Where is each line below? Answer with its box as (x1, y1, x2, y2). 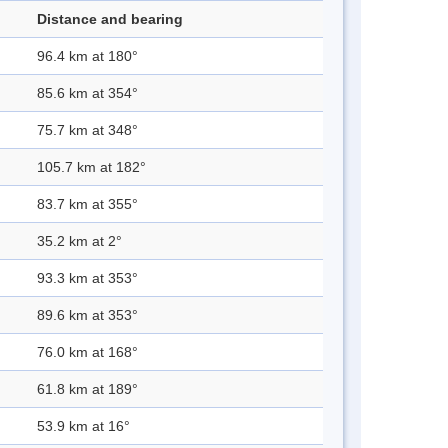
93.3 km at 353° (37, 270, 138, 287)
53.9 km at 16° (37, 418, 130, 435)
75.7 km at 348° (37, 122, 138, 139)
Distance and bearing (37, 11, 183, 28)
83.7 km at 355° (37, 196, 138, 213)
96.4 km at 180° (37, 48, 138, 65)
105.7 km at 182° (37, 159, 146, 176)
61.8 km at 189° (37, 381, 138, 398)
